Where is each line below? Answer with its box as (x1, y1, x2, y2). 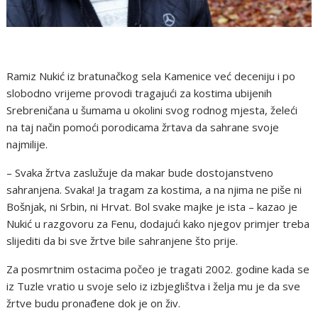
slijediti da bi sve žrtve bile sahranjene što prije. (6, 233, 238, 248)
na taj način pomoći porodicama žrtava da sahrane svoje (6, 119, 280, 134)
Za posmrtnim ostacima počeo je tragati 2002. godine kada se (6, 261, 310, 276)
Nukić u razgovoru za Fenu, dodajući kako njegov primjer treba (6, 216, 310, 231)
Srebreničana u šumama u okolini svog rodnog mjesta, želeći (6, 102, 298, 117)
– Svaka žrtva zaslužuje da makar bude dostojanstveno (6, 165, 274, 180)
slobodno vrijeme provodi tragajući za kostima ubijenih (6, 85, 273, 100)
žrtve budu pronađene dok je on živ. (6, 295, 181, 310)
